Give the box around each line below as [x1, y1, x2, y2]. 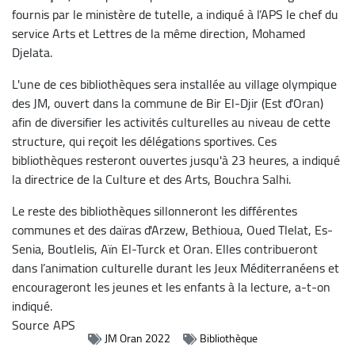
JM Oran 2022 [104, 327, 170, 349]
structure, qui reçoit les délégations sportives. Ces [12, 128, 277, 153]
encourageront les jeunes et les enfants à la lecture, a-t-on [12, 274, 330, 299]
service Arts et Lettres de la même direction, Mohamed [12, 21, 305, 45]
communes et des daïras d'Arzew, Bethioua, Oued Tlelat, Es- [12, 217, 333, 242]
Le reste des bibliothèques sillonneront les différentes [12, 198, 297, 223]
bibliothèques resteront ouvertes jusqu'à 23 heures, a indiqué [12, 147, 340, 172]
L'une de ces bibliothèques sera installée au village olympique [12, 71, 337, 96]
